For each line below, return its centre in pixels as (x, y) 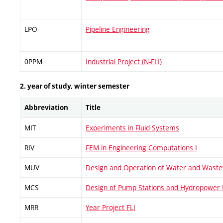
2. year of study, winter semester (75, 86)
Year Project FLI (111, 208)
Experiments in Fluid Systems (132, 128)
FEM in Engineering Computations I (141, 148)
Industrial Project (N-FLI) (124, 61)
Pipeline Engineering (118, 29)
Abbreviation (46, 108)
